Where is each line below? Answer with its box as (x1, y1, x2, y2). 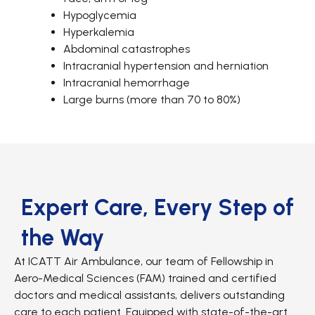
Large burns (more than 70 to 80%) (63, 93, 240, 107)
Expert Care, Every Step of (21, 194, 294, 221)
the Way (21, 224, 104, 252)
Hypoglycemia (63, 8, 136, 22)
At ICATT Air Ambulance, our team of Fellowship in (14, 255, 274, 269)
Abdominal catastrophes (63, 42, 190, 56)
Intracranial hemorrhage (63, 76, 190, 90)
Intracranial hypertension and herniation (63, 59, 269, 73)
